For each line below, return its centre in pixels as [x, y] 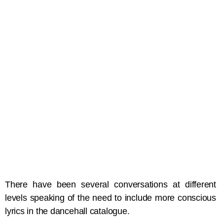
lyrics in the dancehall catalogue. [67, 211]
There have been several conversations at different [110, 185]
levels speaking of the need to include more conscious [110, 198]
